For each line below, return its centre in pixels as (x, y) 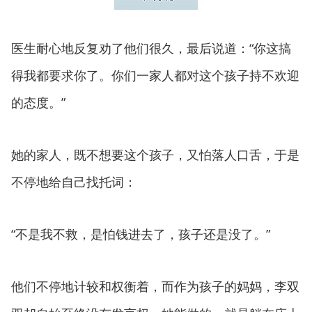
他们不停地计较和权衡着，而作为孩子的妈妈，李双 (155, 286)
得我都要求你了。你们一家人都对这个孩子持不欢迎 (155, 75)
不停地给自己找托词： (74, 182)
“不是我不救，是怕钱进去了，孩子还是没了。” (141, 234)
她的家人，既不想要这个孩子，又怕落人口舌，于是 (155, 155)
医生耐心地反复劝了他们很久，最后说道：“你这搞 (151, 48)
